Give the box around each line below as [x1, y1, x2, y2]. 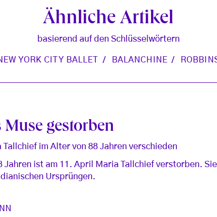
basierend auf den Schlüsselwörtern [37, 35, 180, 44]
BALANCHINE [111, 56, 168, 64]
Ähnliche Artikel [43, 10, 174, 30]
